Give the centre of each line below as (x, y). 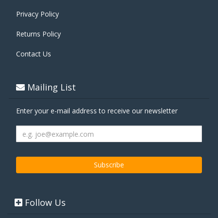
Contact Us (34, 54)
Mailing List (50, 87)
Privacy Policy (37, 14)
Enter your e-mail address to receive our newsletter (97, 111)
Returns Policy (38, 34)
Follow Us (44, 202)
